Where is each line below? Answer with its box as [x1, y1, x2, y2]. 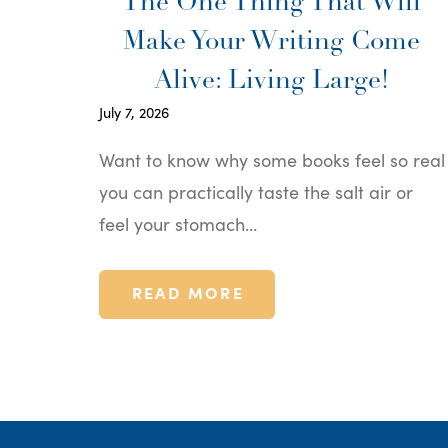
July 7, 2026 [98, 101, 169, 122]
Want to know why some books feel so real [98, 146, 445, 172]
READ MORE [131, 280, 245, 303]
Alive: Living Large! [154, 67, 390, 95]
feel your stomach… [98, 210, 257, 236]
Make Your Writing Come [123, 28, 421, 56]
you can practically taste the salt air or [98, 178, 413, 204]
